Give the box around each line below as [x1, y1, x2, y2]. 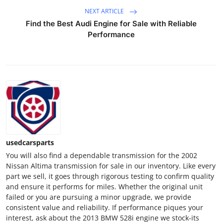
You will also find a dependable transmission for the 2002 [6, 150, 197, 160]
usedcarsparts [6, 137, 54, 147]
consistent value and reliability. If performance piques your [6, 202, 203, 212]
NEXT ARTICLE [85, 6, 125, 15]
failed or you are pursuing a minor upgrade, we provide [6, 192, 191, 202]
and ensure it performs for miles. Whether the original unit [6, 181, 203, 191]
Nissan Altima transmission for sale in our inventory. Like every [6, 161, 216, 170]
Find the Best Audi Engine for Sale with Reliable [25, 18, 197, 28]
